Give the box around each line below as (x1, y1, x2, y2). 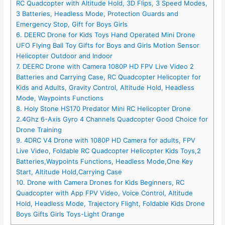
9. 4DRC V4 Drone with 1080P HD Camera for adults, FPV (16, 136, 196, 145)
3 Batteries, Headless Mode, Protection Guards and (16, 10, 179, 18)
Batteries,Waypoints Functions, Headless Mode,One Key (16, 157, 193, 166)
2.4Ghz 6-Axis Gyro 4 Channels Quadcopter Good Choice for (16, 115, 208, 124)
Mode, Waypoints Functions (16, 94, 104, 102)
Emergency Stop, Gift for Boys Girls (16, 20, 128, 29)
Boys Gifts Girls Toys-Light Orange (16, 210, 125, 218)
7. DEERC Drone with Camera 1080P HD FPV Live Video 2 (16, 62, 194, 71)
